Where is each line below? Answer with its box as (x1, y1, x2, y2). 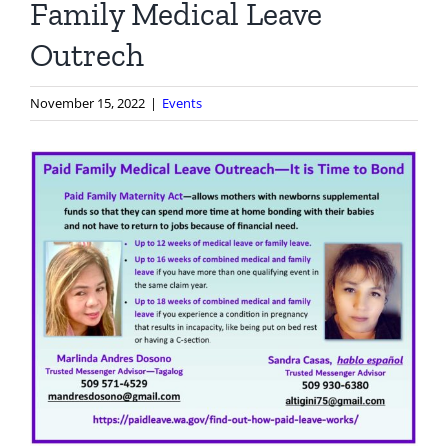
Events (162, 94, 202, 112)
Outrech (30, 36, 144, 74)
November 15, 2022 (30, 94, 145, 112)
